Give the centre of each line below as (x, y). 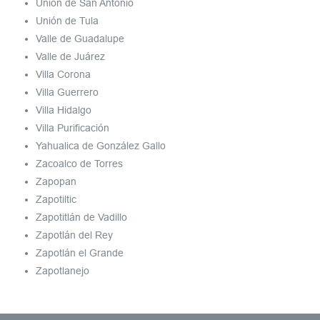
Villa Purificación (72, 128)
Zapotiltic (56, 200)
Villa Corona (63, 75)
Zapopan (56, 182)
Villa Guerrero (67, 92)
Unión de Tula (67, 21)
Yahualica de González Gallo (101, 146)
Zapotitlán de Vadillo (81, 217)
